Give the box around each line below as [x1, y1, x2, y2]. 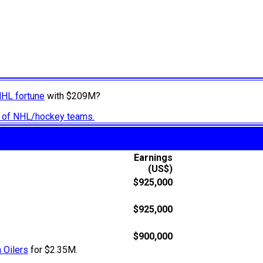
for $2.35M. [28, 244, 77, 256]
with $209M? [45, 90, 100, 102]
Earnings [134, 152, 173, 164]
